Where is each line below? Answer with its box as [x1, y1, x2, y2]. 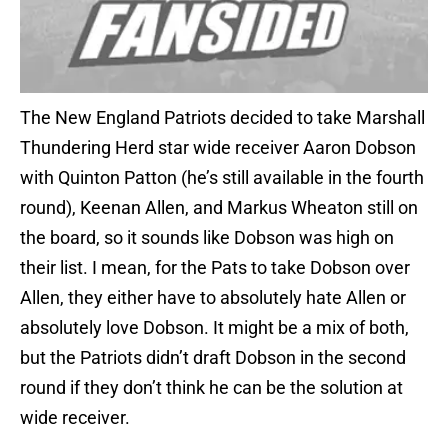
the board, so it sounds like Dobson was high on [20, 227, 394, 249]
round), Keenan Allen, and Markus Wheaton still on [20, 197, 418, 219]
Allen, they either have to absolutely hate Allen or [20, 287, 406, 309]
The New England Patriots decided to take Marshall [20, 107, 425, 129]
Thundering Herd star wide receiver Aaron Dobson [20, 137, 416, 159]
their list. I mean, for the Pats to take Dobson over [20, 257, 410, 279]
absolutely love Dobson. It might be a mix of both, [20, 317, 409, 339]
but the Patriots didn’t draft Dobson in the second [20, 347, 406, 369]
